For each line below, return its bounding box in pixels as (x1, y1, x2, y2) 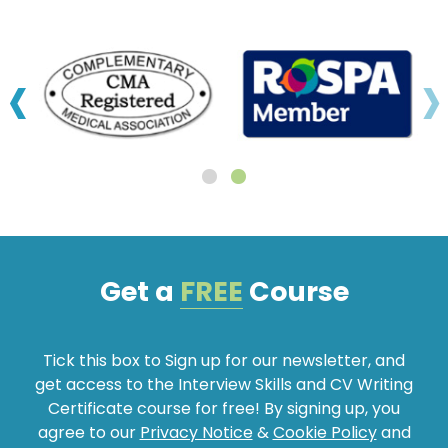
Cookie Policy (272, 420, 377, 444)
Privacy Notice (139, 420, 253, 444)
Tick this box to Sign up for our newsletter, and (43, 348, 405, 372)
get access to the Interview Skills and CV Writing (35, 372, 413, 396)
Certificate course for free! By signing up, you (48, 396, 400, 420)
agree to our (37, 420, 140, 444)
